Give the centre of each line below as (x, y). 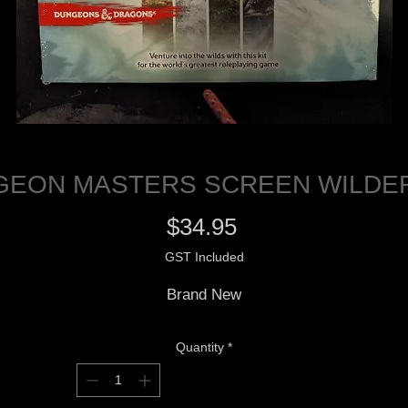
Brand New (204, 295)
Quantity (200, 347)
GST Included (204, 257)
